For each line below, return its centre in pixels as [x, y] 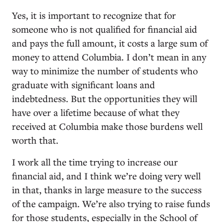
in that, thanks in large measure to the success [107, 189]
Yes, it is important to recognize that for [94, 15]
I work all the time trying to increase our [95, 162]
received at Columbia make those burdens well [107, 126]
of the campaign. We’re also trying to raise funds [111, 203]
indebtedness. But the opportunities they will [105, 98]
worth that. [35, 140]
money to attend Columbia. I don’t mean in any [109, 56]
